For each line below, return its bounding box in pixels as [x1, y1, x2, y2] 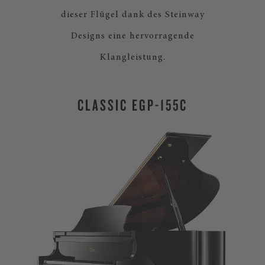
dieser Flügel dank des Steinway [60, 10, 205, 20]
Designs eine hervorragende [70, 31, 195, 41]
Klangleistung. [99, 53, 166, 62]
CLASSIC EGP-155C [77, 95, 188, 115]
